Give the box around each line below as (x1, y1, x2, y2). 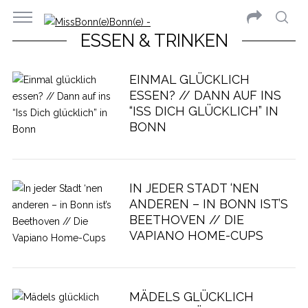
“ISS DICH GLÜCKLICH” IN (129, 104, 278, 118)
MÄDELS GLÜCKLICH (129, 289, 254, 304)
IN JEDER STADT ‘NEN (129, 181, 259, 195)
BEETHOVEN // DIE (129, 212, 244, 227)
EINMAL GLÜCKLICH (129, 72, 250, 87)
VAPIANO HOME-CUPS (129, 228, 263, 243)
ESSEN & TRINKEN (80, 30, 228, 51)
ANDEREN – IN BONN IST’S (129, 197, 288, 211)
